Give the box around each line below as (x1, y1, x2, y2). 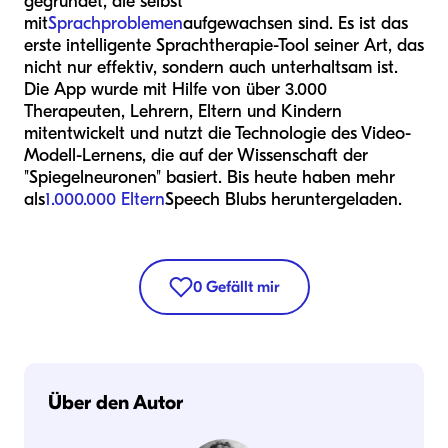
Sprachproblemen (48, 13, 183, 34)
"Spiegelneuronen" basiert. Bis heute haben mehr (24, 167, 395, 188)
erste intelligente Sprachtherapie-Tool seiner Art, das (24, 35, 424, 56)
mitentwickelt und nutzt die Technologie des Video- (24, 123, 411, 144)
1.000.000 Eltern (45, 189, 165, 210)
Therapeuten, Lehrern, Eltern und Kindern (24, 101, 342, 122)
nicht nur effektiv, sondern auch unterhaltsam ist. (24, 57, 398, 78)
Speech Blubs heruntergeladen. (165, 189, 402, 210)
